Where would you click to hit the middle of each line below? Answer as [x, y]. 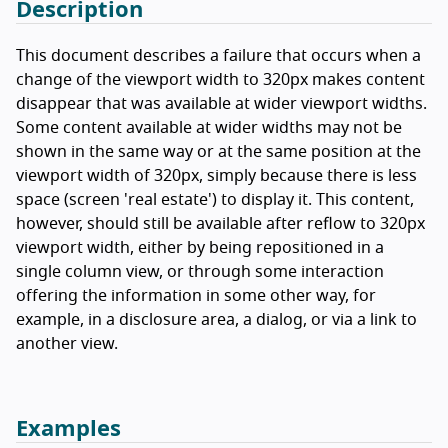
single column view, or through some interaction [200, 272]
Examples [68, 429]
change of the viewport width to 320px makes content [220, 80]
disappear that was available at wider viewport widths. [221, 104]
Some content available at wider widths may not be [209, 128]
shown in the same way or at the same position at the [218, 152]
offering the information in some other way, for [196, 296]
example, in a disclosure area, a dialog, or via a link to [216, 320]
